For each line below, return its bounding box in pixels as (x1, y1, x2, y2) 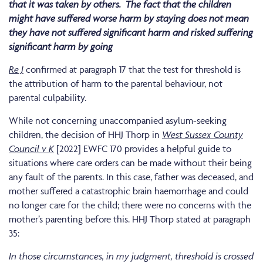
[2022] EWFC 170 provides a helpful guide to (54, 143, 231, 155)
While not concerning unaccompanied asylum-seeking (9, 114, 227, 127)
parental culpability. (9, 92, 86, 104)
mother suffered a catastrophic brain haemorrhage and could (9, 185, 248, 197)
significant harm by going (9, 41, 113, 53)
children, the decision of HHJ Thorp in (9, 129, 162, 141)
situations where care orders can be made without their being (9, 157, 252, 169)
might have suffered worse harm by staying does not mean (9, 12, 249, 25)
